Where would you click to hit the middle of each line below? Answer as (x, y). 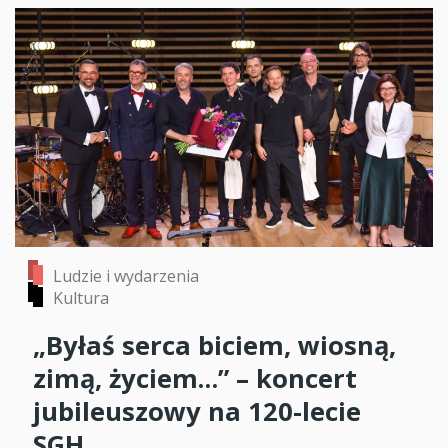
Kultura (81, 297)
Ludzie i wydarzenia (126, 275)
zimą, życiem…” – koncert (195, 378)
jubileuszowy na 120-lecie (197, 411)
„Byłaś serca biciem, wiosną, (214, 345)
